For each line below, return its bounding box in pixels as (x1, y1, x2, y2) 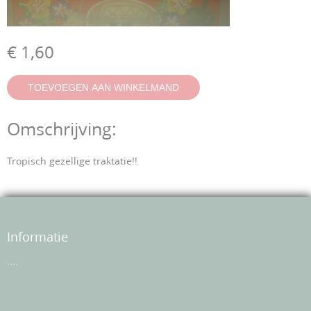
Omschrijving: (7, 121, 117, 140)
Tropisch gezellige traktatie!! (7, 156, 137, 167)
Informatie (7, 231, 68, 245)
